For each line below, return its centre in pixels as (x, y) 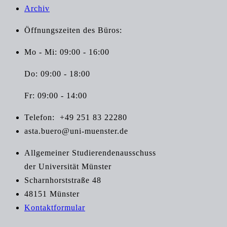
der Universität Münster (68, 166)
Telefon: (40, 117)
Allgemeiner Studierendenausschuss (90, 153)
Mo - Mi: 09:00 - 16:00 (67, 52)
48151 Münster (52, 194)
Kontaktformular (55, 207)
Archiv (37, 8)
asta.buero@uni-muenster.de (76, 131)
